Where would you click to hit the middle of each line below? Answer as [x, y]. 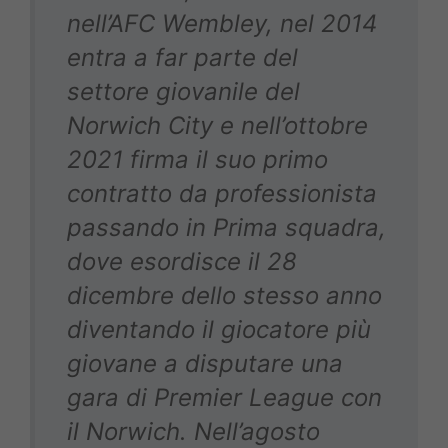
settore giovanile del [183, 92]
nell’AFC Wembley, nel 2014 [222, 24]
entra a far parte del [182, 58]
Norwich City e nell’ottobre [217, 126]
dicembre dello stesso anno [224, 296]
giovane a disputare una [205, 364]
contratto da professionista [222, 194]
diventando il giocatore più [219, 330]
